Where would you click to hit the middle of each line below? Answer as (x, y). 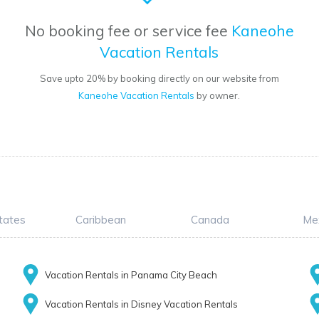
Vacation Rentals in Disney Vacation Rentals (141, 304)
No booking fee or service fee (128, 31)
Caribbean (100, 220)
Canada (210, 220)
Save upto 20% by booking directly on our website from (159, 79)
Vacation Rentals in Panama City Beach (131, 275)
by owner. (218, 96)
